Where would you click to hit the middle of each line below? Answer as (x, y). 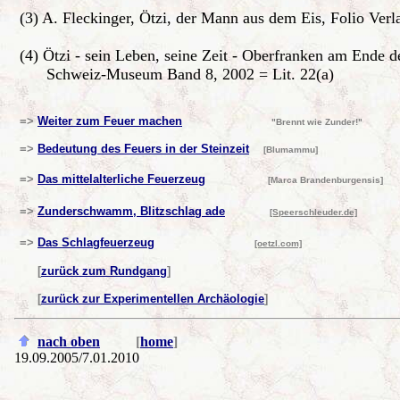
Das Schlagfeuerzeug (96, 242)
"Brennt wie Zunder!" (317, 122)
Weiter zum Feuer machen (110, 121)
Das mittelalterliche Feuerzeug (121, 179)
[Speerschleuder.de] (313, 212)
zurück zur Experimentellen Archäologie (153, 299)
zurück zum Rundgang (104, 271)
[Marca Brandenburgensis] (296, 180)
